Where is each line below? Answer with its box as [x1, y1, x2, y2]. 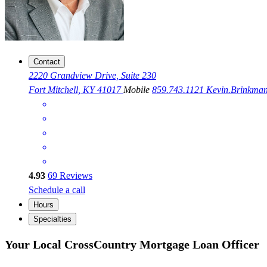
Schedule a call [29, 185, 85, 195]
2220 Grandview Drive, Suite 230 [29, 70, 156, 81]
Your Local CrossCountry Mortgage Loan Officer [5, 237, 259, 251]
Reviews [57, 170, 92, 181]
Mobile [123, 85, 152, 95]
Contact [33, 57, 60, 67]
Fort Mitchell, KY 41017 [29, 85, 123, 95]
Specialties [33, 215, 72, 224]
